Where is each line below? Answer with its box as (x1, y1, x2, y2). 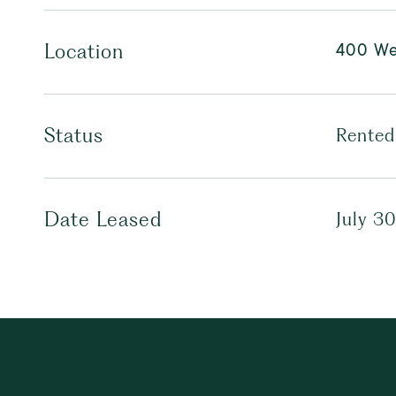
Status (44, 124, 103, 147)
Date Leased (44, 208, 162, 231)
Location (44, 40, 124, 63)
